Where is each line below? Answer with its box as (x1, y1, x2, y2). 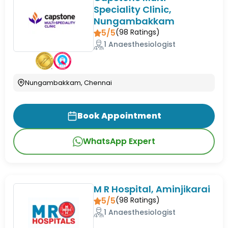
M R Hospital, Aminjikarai (94, 182, 211, 195)
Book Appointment (77, 109, 161, 122)
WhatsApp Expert (83, 135, 155, 147)
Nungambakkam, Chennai (25, 77, 112, 88)
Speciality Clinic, (94, 3, 172, 16)
